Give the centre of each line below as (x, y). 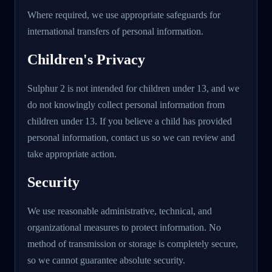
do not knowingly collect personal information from (126, 104)
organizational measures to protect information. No (124, 227)
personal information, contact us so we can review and (131, 137)
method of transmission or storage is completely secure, (133, 243)
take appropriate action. (72, 154)
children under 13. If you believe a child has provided (130, 121)
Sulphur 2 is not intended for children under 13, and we (133, 88)
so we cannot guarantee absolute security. (106, 260)
